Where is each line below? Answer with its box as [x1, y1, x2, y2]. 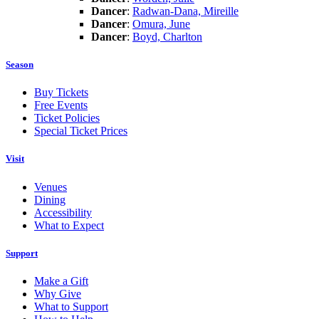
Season [6, 59, 33, 70]
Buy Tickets [34, 86, 88, 99]
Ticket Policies [34, 112, 100, 125]
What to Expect [34, 219, 104, 231]
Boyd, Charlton [132, 30, 202, 43]
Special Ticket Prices [34, 125, 127, 137]
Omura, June [132, 17, 190, 30]
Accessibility [34, 206, 92, 219]
